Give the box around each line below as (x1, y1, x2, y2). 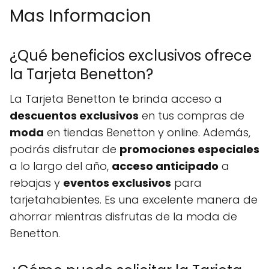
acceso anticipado (112, 159, 219, 174)
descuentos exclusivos (10, 108, 139, 123)
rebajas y (10, 175, 63, 190)
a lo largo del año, (10, 159, 112, 174)
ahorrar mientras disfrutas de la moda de (10, 209, 237, 224)
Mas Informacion (10, 4, 151, 28)
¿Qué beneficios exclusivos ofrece (10, 46, 252, 65)
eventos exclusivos (63, 175, 171, 190)
